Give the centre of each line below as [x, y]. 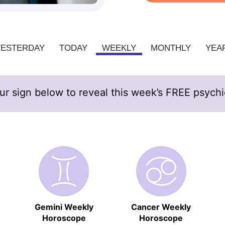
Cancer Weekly [161, 207]
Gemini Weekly [64, 207]
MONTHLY [171, 48]
